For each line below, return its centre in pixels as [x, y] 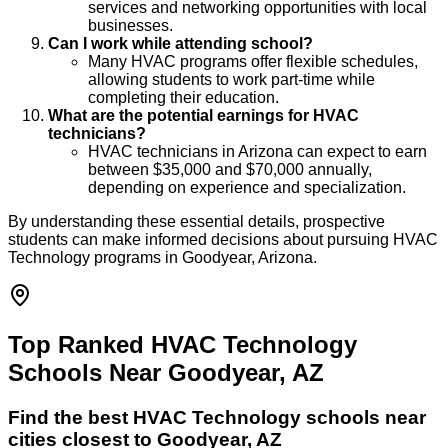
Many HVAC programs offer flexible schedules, [253, 61]
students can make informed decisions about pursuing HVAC [223, 239]
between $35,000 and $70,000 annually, [230, 169]
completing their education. [183, 97]
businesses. [130, 25]
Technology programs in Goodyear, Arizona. [162, 257]
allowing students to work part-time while [231, 79]
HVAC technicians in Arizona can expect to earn [257, 151]
